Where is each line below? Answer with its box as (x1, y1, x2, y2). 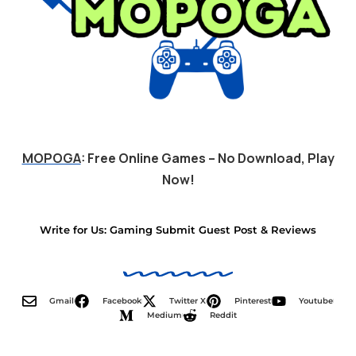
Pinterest (234, 296, 271, 307)
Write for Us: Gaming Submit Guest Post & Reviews (40, 223, 316, 237)
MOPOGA (21, 149, 81, 167)
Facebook (102, 296, 141, 307)
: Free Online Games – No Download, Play (80, 149, 335, 167)
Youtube (299, 296, 334, 307)
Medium (146, 310, 182, 321)
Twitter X (169, 296, 207, 307)
